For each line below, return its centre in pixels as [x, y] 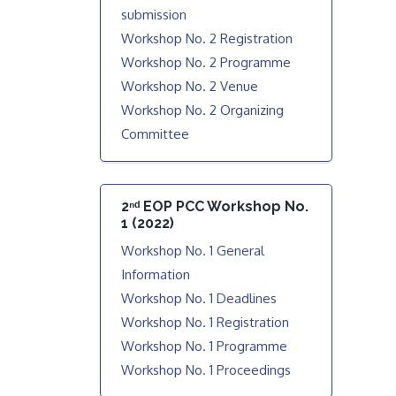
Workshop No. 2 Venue [190, 86]
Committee [156, 134]
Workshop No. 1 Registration [206, 322]
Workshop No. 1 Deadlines [199, 298]
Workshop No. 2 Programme [206, 62]
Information [156, 274]
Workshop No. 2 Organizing [203, 110]
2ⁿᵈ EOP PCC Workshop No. [215, 206]
